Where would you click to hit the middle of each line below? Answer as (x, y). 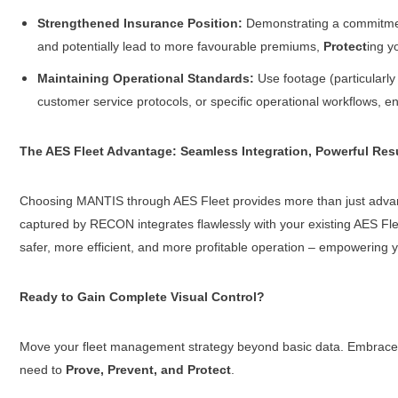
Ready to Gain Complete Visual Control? (142, 297)
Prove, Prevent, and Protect (148, 370)
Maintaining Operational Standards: (145, 79)
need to (42, 370)
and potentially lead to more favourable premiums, (180, 47)
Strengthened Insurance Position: (139, 24)
